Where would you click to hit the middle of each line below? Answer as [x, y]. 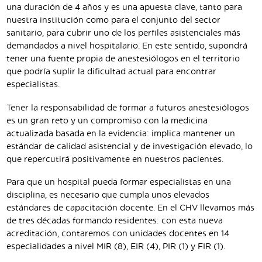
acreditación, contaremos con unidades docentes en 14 [118, 234]
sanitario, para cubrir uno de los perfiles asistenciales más [123, 34]
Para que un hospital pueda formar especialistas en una [119, 183]
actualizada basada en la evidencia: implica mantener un [121, 134]
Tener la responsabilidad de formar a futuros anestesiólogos [128, 108]
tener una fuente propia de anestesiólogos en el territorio [123, 59]
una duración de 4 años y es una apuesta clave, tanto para [124, 8]
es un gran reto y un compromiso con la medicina [107, 121]
